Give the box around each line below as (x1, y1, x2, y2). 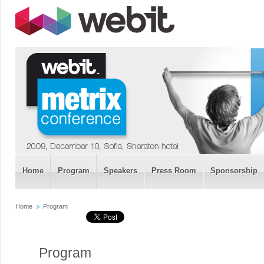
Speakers (104, 166, 137, 175)
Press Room (151, 166, 196, 175)
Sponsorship (210, 166, 258, 175)
